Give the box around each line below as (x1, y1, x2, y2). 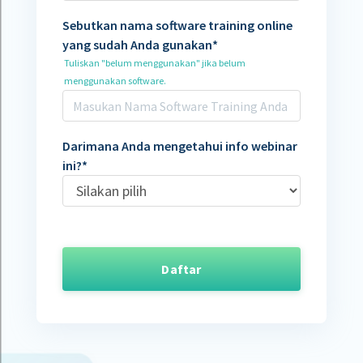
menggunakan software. (63, 75, 166, 87)
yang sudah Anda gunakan (62, 36, 212, 53)
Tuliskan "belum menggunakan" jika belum (63, 57, 246, 69)
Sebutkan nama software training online (62, 17, 293, 33)
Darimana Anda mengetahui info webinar (62, 138, 297, 154)
